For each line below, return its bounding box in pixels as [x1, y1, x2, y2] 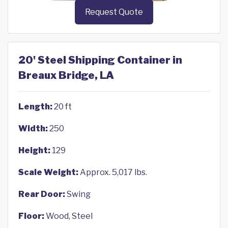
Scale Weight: [18, 167, 78, 178]
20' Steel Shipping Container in [18, 54, 182, 67]
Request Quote [85, 7, 143, 17]
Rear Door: [18, 189, 65, 199]
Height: [18, 146, 50, 156]
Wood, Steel [44, 211, 93, 221]
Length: [18, 102, 52, 112]
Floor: [18, 211, 44, 221]
